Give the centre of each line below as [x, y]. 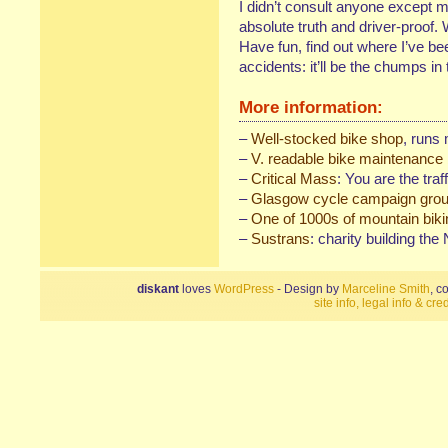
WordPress [244, 289]
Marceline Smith [386, 289]
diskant [158, 289]
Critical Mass [294, 178]
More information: [311, 107]
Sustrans [280, 238]
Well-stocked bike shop [327, 138]
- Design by [308, 289]
